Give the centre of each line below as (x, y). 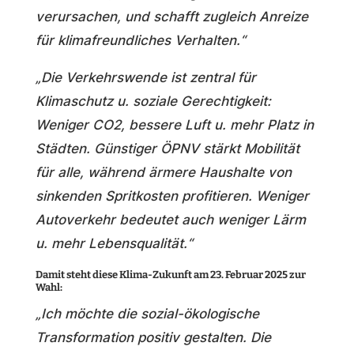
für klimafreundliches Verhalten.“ (140, 40)
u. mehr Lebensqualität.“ (114, 243)
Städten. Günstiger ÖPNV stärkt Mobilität (167, 149)
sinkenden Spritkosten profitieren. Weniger (172, 196)
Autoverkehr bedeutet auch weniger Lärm (170, 220)
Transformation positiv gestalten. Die (153, 337)
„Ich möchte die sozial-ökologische (147, 314)
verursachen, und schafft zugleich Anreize (171, 17)
